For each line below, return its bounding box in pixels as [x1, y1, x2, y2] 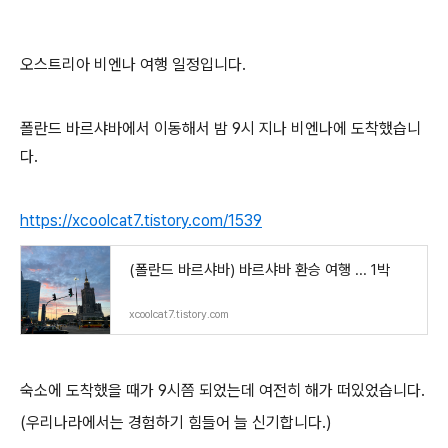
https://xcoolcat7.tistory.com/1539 [20, 211, 262, 230]
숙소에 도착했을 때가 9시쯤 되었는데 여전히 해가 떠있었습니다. [20, 381, 425, 400]
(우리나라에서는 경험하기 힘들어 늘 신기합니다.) [20, 413, 332, 432]
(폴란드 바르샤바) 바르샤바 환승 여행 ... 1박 [129, 261, 390, 279]
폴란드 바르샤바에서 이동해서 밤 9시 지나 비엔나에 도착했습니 [20, 119, 421, 138]
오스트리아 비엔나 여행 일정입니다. [20, 55, 246, 74]
